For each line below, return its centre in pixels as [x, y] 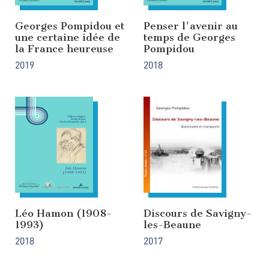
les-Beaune [172, 225]
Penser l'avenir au [191, 26]
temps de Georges [189, 38]
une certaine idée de [68, 38]
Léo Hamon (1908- [63, 213]
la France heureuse [64, 49]
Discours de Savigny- [198, 213]
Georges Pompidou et [70, 26]
